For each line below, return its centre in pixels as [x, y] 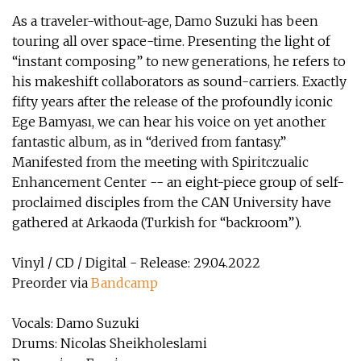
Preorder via [52, 283]
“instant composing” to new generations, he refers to [179, 61]
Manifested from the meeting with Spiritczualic [160, 162]
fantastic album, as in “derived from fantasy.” [149, 142]
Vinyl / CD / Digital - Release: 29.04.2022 [136, 263]
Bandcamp [124, 283]
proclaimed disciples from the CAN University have [172, 202]
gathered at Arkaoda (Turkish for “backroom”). [157, 222]
